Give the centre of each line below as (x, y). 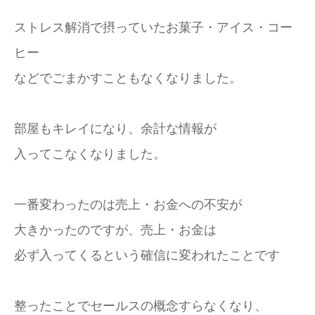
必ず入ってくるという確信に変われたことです (147, 255)
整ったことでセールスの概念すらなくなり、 (141, 306)
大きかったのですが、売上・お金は (115, 230)
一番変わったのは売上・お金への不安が (128, 205)
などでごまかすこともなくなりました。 (128, 78)
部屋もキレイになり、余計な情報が (115, 129)
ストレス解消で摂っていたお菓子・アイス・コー (153, 27)
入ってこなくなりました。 (90, 154)
